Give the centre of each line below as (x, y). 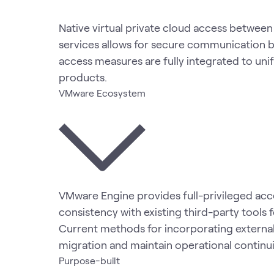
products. (83, 77)
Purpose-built (89, 260)
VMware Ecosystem (102, 92)
